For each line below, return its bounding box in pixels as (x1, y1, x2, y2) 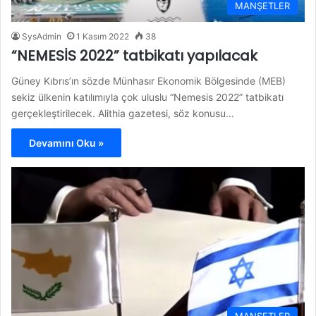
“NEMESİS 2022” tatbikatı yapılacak (11, 45, 257, 66)
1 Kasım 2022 (76, 30, 129, 42)
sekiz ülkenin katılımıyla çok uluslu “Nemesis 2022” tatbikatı (11, 90, 284, 103)
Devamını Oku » (29, 136, 104, 149)
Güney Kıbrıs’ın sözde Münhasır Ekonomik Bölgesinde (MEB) (11, 74, 286, 87)
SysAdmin (22, 30, 61, 42)
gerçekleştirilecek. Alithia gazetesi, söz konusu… (11, 107, 234, 119)
